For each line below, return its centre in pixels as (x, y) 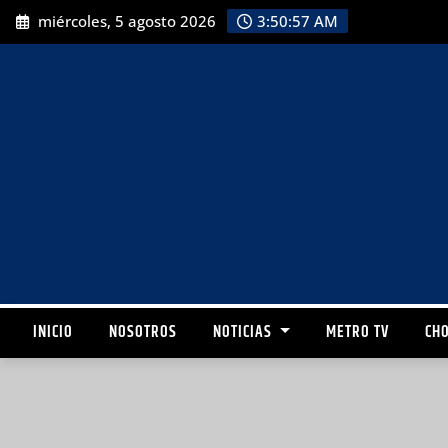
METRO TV (357, 332)
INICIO (53, 332)
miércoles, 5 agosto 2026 (125, 21)
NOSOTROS (143, 332)
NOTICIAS (244, 332)
